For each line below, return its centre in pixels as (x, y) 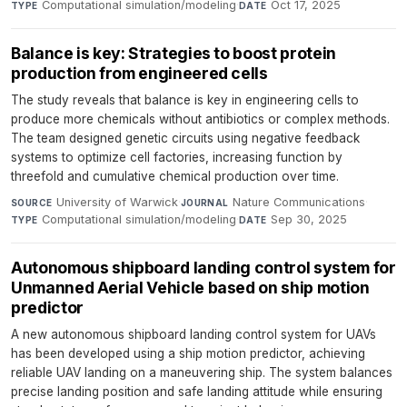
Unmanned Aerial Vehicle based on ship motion (190, 288)
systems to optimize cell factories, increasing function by (177, 158)
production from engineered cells (139, 74)
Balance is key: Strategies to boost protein (174, 54)
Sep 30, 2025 (309, 220)
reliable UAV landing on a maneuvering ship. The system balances (202, 373)
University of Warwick (117, 203)
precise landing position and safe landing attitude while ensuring (197, 392)
